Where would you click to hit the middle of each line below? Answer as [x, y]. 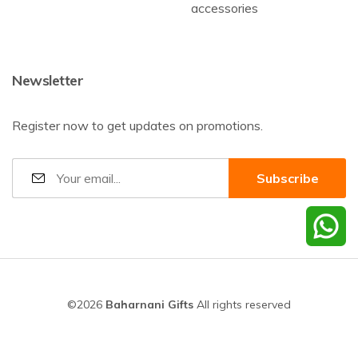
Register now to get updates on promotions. [137, 125]
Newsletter [48, 80]
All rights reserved [242, 304]
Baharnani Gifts [149, 304]
